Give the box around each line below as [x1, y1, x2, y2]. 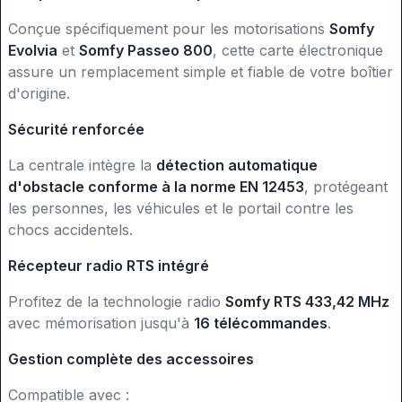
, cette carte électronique [213, 41, 383, 60]
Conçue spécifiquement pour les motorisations [8, 20, 329, 39]
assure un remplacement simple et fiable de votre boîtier [8, 63, 393, 82]
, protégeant [304, 178, 388, 197]
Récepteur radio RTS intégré [8, 257, 209, 275]
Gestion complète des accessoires [8, 350, 254, 369]
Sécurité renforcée [8, 120, 144, 139]
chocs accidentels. [8, 221, 133, 240]
